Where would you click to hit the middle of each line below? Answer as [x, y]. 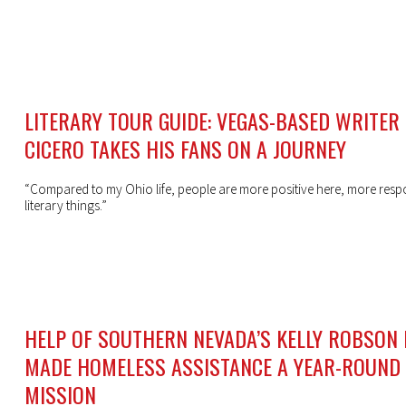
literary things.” [65, 206]
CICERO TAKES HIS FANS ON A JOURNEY [185, 149]
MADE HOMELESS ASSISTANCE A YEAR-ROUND [212, 367]
